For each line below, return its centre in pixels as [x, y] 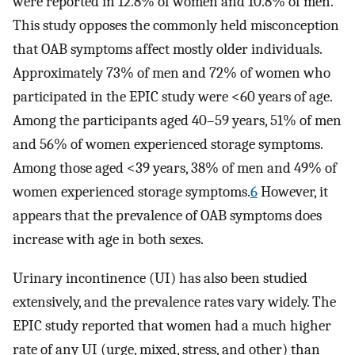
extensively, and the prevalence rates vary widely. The [174, 302]
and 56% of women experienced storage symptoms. [168, 145]
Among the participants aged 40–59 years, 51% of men [177, 121]
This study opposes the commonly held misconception [176, 26]
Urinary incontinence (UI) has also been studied [160, 278]
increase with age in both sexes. [108, 240]
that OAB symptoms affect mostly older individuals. [167, 50]
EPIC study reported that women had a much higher [172, 325]
